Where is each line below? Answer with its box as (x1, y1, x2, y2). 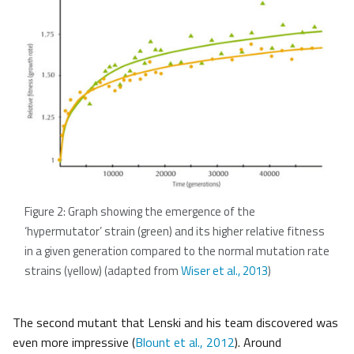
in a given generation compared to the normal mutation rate (24, 242, 330, 261)
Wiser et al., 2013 (181, 262, 268, 281)
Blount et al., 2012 (135, 333, 235, 352)
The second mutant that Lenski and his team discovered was (13, 313, 338, 333)
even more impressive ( (13, 333, 135, 352)
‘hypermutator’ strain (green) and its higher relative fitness (24, 222, 325, 241)
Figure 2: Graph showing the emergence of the (24, 202, 255, 221)
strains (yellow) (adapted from (24, 262, 181, 281)
